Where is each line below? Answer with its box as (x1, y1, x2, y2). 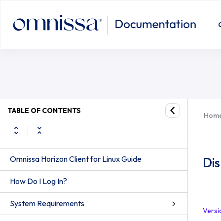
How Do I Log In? (10, 176, 67, 186)
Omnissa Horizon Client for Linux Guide (10, 154, 142, 164)
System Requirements (10, 198, 84, 208)
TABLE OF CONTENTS (7, 106, 81, 115)
